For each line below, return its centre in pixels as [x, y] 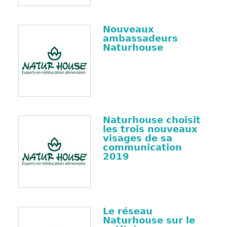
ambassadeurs [140, 38]
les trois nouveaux [150, 129]
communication [142, 147]
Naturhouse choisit [152, 120]
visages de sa [137, 138]
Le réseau [127, 211]
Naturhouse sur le [149, 220]
